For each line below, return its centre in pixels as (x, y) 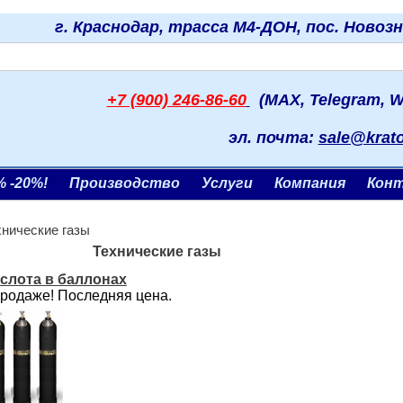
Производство (125, 183)
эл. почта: (273, 138)
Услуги (227, 183)
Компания (310, 183)
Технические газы (157, 251)
